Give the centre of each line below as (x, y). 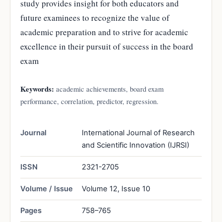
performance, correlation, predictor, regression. (89, 101)
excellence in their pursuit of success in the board (107, 46)
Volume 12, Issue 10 (116, 189)
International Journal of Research (138, 133)
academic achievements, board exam (109, 88)
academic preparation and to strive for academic (104, 32)
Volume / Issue (47, 189)
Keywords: (37, 89)
